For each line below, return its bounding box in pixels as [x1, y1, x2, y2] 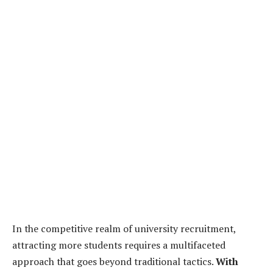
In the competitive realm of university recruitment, [12, 222, 236, 236]
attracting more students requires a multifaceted [12, 238, 225, 252]
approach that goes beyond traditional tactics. [12, 255, 216, 269]
